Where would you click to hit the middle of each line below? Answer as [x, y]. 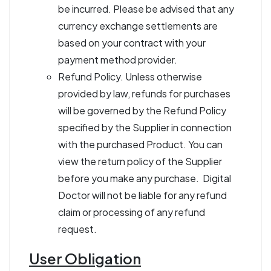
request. [77, 229]
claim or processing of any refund [132, 212]
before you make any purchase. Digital [145, 178]
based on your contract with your [132, 43]
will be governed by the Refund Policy [142, 110]
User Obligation [85, 258]
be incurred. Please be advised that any [146, 9]
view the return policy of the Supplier [140, 161]
